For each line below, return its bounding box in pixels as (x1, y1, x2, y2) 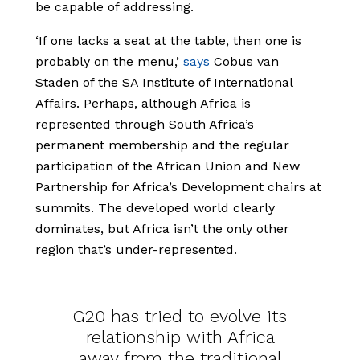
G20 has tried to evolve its (73, 306, 287, 327)
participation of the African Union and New (35, 158, 300, 174)
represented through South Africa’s (35, 117, 254, 133)
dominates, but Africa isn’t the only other (35, 221, 289, 237)
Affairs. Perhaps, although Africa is (35, 96, 251, 112)
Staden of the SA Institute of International (35, 75, 292, 91)
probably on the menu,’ (35, 54, 183, 70)
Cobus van (210, 54, 279, 70)
